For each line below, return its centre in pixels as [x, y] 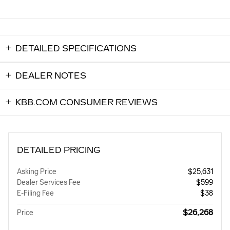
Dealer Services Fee [49, 183]
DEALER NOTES [51, 76]
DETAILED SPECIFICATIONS [76, 49]
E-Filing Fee [35, 194]
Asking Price [37, 172]
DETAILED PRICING [59, 150]
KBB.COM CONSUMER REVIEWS [87, 103]
